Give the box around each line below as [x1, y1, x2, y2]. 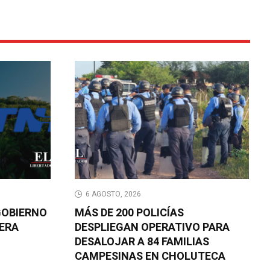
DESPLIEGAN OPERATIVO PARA [75, 219, 230, 236]
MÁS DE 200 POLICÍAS [75, 205, 184, 222]
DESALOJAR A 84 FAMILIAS [75, 234, 210, 251]
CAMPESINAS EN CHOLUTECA [75, 248, 226, 265]
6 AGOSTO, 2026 [86, 189, 142, 200]
